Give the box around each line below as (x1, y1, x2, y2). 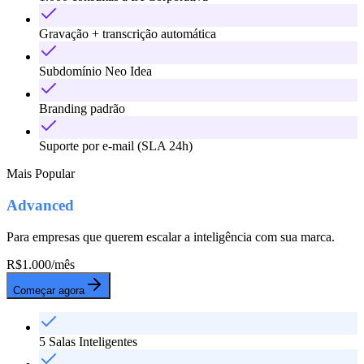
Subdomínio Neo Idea (39, 64, 152, 79)
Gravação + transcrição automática (39, 27, 216, 41)
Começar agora (13, 284, 84, 297)
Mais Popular (6, 167, 75, 181)
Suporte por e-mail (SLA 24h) (39, 139, 193, 154)
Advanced (6, 196, 74, 214)
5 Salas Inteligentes (39, 334, 137, 349)
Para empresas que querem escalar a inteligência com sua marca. (6, 229, 335, 244)
